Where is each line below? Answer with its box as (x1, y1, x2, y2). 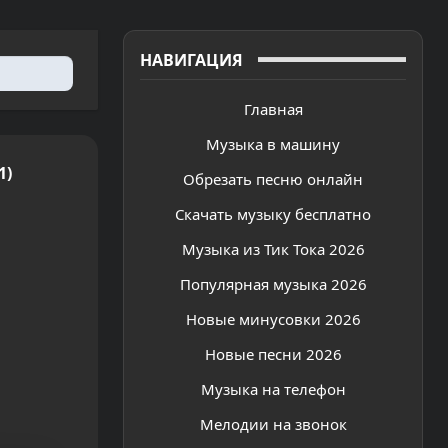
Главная (243, 98, 303, 119)
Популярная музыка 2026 (179, 273, 367, 294)
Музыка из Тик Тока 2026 (181, 238, 365, 259)
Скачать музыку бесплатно (175, 203, 371, 224)
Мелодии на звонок (199, 413, 347, 434)
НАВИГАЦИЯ (140, 48, 243, 71)
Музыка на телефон (200, 378, 346, 399)
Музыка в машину (206, 133, 340, 154)
